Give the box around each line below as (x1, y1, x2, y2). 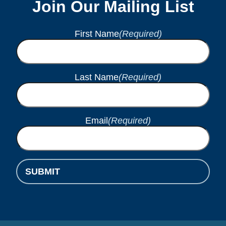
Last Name (75, 72, 119, 83)
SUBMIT (25, 166, 60, 177)
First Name (74, 29, 119, 39)
